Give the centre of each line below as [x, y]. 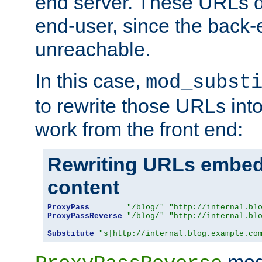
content [83, 187]
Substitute [71, 233]
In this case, [90, 80]
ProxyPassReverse [85, 216]
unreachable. [93, 49]
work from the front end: [139, 129]
